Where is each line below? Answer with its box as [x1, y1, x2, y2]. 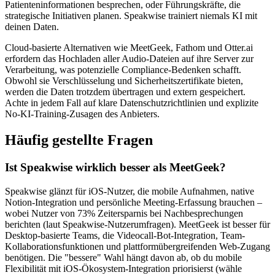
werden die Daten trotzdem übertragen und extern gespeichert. [5, 87, 246, 98]
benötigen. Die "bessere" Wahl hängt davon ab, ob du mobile [5, 252, 242, 263]
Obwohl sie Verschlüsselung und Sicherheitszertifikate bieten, [5, 76, 243, 87]
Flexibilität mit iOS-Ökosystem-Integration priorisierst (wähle [5, 263, 242, 274]
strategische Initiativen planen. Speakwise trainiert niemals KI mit [5, 10, 257, 21]
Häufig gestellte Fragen [5, 131, 153, 148]
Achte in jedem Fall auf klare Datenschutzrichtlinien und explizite [5, 98, 258, 109]
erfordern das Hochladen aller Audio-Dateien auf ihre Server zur [5, 53, 254, 64]
